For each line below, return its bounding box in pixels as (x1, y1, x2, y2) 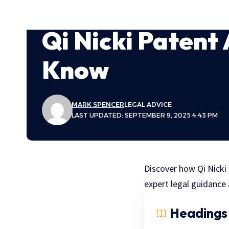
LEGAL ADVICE (124, 101, 172, 109)
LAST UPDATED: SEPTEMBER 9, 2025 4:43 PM (72, 111, 218, 120)
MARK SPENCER (72, 101, 125, 109)
